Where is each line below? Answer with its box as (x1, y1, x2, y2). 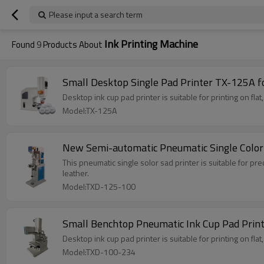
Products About (41, 38, 104, 51)
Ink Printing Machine (104, 36, 198, 52)
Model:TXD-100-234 (62, 246, 136, 258)
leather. (62, 167, 89, 179)
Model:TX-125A (62, 104, 117, 117)
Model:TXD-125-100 (62, 180, 136, 193)
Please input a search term (49, 8, 143, 21)
